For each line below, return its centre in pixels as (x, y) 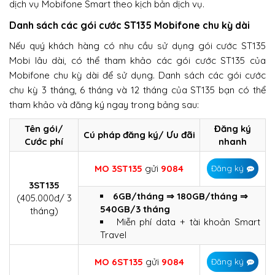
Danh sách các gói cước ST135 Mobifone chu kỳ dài (130, 25)
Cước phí (44, 141)
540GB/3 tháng (135, 209)
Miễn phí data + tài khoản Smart (188, 222)
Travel (113, 234)
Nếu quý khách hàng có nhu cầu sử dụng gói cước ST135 (137, 45)
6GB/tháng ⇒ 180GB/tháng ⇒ (180, 196)
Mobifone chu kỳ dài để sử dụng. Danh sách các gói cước (137, 75)
